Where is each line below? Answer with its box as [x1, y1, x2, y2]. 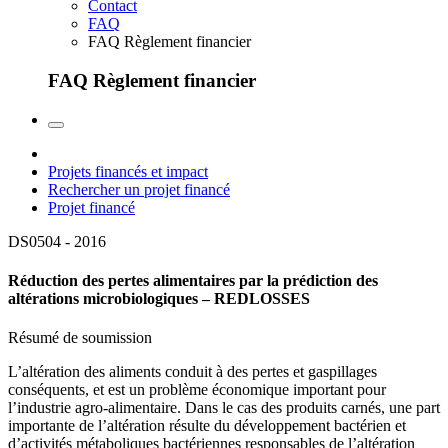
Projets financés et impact [48, 162, 208, 180]
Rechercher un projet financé [48, 180, 230, 198]
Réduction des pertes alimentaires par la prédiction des [8, 272, 378, 290]
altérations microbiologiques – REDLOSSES [8, 290, 310, 308]
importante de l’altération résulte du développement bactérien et [8, 417, 406, 435]
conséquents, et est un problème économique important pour [8, 381, 386, 399]
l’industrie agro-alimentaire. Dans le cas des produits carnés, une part [8, 399, 440, 417]
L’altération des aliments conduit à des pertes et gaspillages [8, 363, 377, 381]
